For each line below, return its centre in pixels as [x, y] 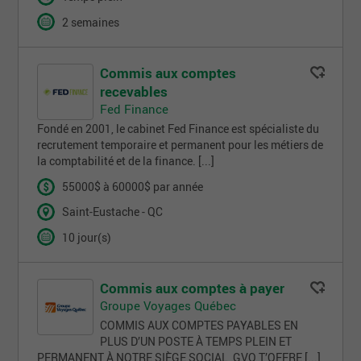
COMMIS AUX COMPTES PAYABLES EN [199, 326]
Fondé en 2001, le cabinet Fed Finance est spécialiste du [178, 129]
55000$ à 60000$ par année [133, 187]
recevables [134, 92]
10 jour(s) [87, 237]
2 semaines [91, 22]
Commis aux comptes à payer [193, 288]
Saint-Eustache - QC [113, 212]
